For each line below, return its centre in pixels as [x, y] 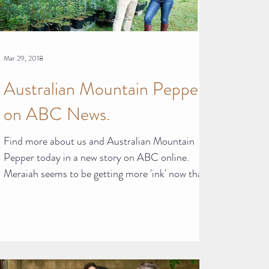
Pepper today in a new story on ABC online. [96, 157]
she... [14, 189]
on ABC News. [57, 114]
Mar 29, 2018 [23, 58]
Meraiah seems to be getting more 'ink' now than [106, 173]
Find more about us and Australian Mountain [99, 141]
